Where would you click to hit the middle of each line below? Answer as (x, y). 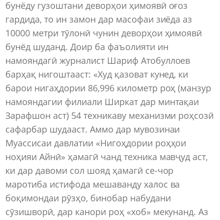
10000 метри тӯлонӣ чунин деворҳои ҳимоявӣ (104, 33)
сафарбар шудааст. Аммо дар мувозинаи (93, 129)
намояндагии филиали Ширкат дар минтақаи (102, 102)
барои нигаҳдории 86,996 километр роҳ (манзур (109, 88)
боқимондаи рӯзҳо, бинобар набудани (88, 198)
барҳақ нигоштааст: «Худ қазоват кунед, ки (97, 74)
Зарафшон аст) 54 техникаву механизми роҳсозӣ (110, 116)
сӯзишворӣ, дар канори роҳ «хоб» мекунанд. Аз (107, 212)
